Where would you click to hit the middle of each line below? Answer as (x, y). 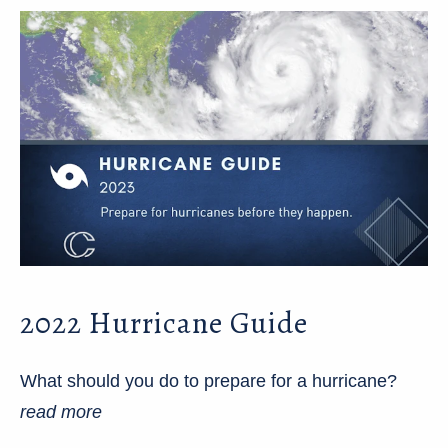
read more (61, 412)
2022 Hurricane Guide (164, 322)
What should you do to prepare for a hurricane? (208, 381)
